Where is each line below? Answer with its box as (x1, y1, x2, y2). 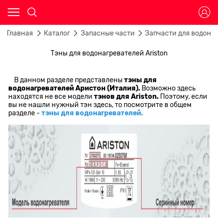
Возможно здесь (142, 84, 196, 92)
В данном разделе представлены (8, 75, 125, 84)
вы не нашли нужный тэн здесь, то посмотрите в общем (8, 100, 192, 109)
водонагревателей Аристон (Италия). (8, 84, 142, 92)
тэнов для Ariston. (94, 92, 161, 100)
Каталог (43, 29, 70, 37)
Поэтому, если (160, 92, 208, 100)
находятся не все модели (8, 92, 94, 100)
